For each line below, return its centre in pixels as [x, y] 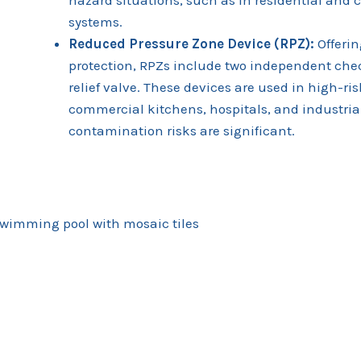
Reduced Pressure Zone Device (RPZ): [191, 43]
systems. [95, 21]
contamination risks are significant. [182, 130]
